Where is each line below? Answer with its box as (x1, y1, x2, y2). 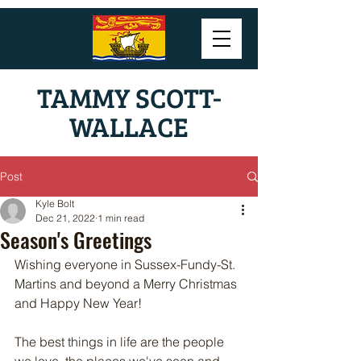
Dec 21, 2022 (35, 212, 95, 224)
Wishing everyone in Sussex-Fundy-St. (15, 256, 239, 272)
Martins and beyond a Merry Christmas (15, 276, 240, 292)
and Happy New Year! (15, 295, 142, 311)
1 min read (98, 212, 144, 224)
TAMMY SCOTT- (36, 78, 222, 116)
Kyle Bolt (35, 197, 74, 210)
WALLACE (69, 107, 189, 145)
